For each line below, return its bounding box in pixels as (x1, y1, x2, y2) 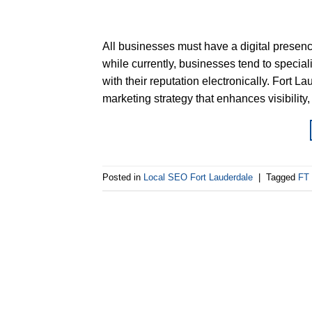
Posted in (102, 172, 143, 183)
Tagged (266, 172, 298, 183)
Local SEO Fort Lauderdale (143, 172, 253, 183)
